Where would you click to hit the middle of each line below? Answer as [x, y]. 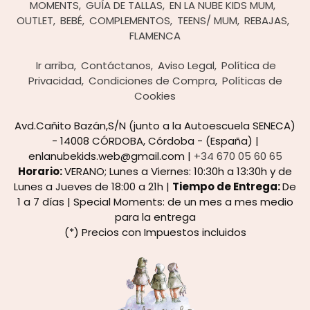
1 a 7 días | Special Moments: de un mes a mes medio [155, 202]
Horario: [41, 172]
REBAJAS [265, 21]
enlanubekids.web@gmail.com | [111, 156]
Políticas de [252, 81]
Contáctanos [116, 66]
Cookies [155, 96]
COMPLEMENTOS [129, 21]
